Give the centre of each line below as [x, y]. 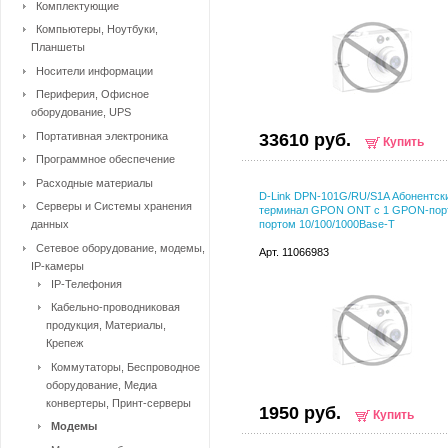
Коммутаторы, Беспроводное [125, 366]
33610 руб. [305, 140]
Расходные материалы [94, 182]
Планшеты [58, 47]
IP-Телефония [86, 283]
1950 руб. [300, 413]
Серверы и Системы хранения [114, 206]
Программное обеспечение [105, 159]
